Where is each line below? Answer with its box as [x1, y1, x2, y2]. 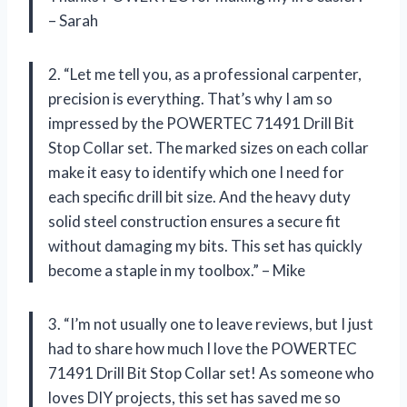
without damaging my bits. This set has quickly [48, 235, 362, 255]
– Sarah [48, 10, 98, 30]
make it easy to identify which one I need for [48, 162, 344, 182]
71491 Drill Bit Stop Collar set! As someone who [48, 362, 374, 382]
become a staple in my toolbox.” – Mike [48, 260, 305, 280]
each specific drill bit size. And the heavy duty [48, 186, 351, 206]
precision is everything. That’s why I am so [48, 88, 333, 108]
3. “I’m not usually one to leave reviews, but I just [48, 313, 373, 333]
